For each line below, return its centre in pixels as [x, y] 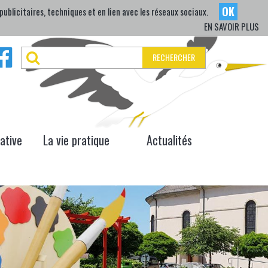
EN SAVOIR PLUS [232, 26]
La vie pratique [76, 140]
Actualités [169, 140]
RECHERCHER [174, 57]
